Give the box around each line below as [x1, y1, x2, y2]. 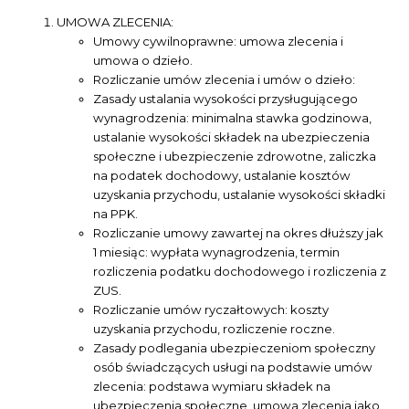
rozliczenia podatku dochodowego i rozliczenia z [93, 264, 387, 279]
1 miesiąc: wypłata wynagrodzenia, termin [93, 245, 341, 260]
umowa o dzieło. [93, 53, 194, 68]
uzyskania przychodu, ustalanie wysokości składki [93, 187, 386, 203]
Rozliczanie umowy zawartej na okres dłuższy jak [93, 225, 384, 241]
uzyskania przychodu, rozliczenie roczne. [93, 321, 336, 337]
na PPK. [93, 206, 139, 222]
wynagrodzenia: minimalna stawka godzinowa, [93, 110, 372, 126]
